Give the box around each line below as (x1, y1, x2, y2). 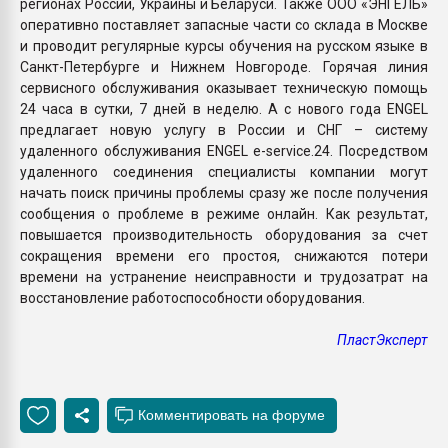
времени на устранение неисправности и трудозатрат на (20, 268, 428, 285)
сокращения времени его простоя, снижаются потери (20, 247, 428, 264)
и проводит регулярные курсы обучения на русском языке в (20, 37, 428, 54)
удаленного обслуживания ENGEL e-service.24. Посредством (20, 142, 428, 159)
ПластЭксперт (337, 331, 428, 348)
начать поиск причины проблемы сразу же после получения (20, 184, 428, 201)
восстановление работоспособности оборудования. (20, 289, 365, 306)
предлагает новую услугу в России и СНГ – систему (20, 121, 428, 138)
